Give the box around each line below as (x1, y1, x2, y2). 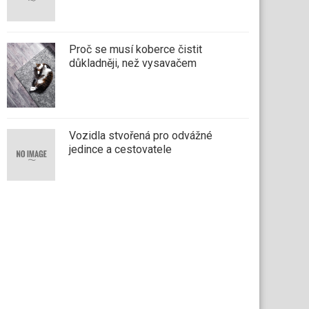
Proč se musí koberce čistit (69, 43, 203, 57)
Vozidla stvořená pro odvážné (69, 128, 213, 142)
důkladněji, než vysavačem (69, 57, 197, 70)
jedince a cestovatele (69, 142, 172, 156)
